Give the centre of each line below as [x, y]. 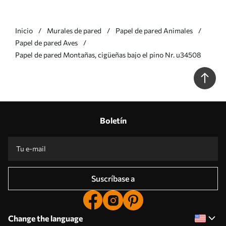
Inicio [24, 30]
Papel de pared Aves [46, 42]
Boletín [113, 120]
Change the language [45, 218]
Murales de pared [74, 30]
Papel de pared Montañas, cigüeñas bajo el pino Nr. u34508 [108, 54]
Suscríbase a [113, 178]
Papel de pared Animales [154, 30]
